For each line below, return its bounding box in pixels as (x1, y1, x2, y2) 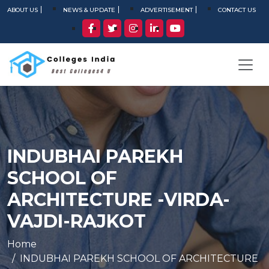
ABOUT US (7, 6, 38, 14)
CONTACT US (218, 6, 256, 14)
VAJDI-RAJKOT (7, 210, 146, 232)
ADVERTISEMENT (141, 6, 193, 14)
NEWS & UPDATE (63, 6, 115, 14)
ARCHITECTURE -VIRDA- (7, 189, 230, 211)
